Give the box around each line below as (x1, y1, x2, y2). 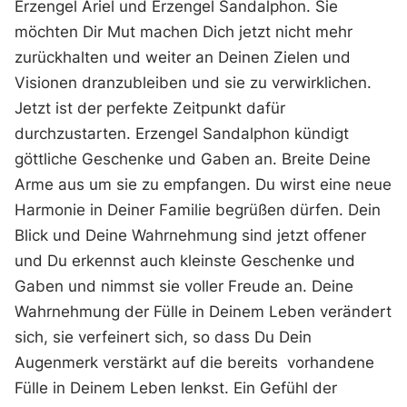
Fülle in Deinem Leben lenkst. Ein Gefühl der (15, 378, 338, 397)
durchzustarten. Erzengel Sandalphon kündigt (15, 124, 350, 143)
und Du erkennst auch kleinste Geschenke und (15, 251, 356, 270)
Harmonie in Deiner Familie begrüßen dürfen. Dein (15, 200, 382, 219)
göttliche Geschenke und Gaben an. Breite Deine (15, 149, 372, 168)
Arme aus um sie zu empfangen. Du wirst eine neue (15, 174, 392, 194)
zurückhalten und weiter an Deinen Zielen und (15, 47, 352, 66)
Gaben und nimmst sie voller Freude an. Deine (15, 276, 354, 295)
